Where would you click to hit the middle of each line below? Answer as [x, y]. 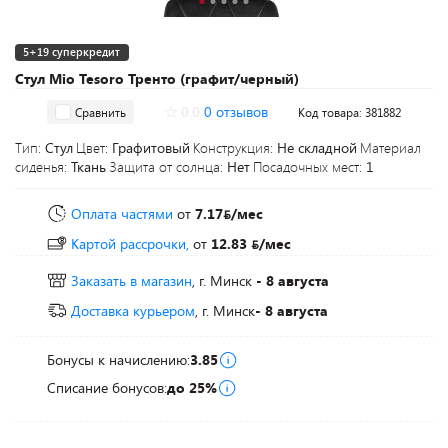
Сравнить [100, 111]
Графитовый [151, 147]
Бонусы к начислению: [118, 359]
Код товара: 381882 [349, 112]
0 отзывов [235, 111]
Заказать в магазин [131, 280]
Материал [390, 147]
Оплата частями [122, 213]
